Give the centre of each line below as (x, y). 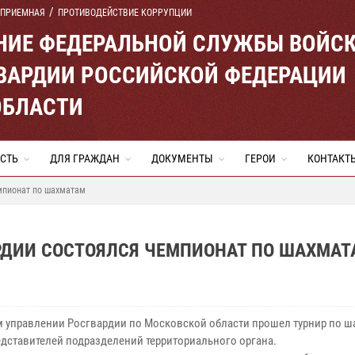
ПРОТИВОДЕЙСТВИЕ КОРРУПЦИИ (125, 13)
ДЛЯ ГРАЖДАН (85, 158)
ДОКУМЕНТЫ (182, 158)
